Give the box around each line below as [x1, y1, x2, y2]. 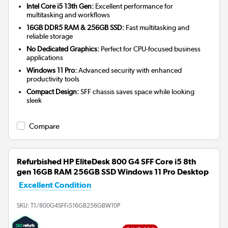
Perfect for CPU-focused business [99, 45, 201, 53]
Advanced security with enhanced [77, 66, 182, 75]
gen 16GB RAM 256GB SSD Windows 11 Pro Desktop [17, 167, 209, 177]
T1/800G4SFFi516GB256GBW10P [31, 202, 120, 210]
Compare [29, 122, 60, 131]
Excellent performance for [94, 2, 174, 11]
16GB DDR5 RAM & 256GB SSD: [26, 23, 125, 32]
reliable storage [26, 32, 73, 41]
